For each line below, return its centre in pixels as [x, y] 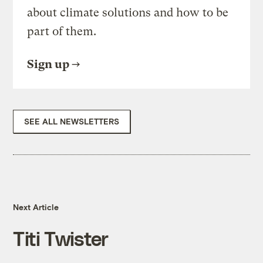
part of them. [62, 32]
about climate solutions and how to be [128, 13]
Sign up [48, 65]
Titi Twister [61, 238]
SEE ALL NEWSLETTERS [72, 122]
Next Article [36, 207]
